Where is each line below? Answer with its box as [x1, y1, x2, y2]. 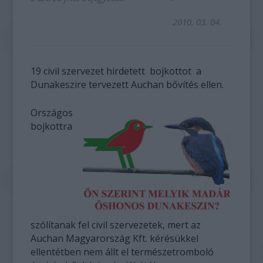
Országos [31, 106, 73, 119]
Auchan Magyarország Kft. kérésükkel [31, 232, 199, 245]
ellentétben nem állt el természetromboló [31, 245, 214, 258]
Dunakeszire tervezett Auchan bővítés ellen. [31, 78, 227, 91]
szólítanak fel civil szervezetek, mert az [31, 218, 201, 231]
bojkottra [31, 120, 73, 133]
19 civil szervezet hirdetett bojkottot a [31, 65, 202, 77]
